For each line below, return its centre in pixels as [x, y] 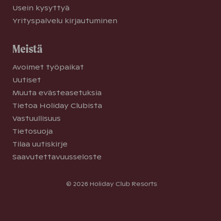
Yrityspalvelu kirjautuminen [65, 21]
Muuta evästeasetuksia [57, 93]
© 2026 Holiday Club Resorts [111, 184]
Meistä [27, 49]
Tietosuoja [33, 131]
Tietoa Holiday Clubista [57, 106]
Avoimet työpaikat [48, 67]
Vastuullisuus [37, 118]
